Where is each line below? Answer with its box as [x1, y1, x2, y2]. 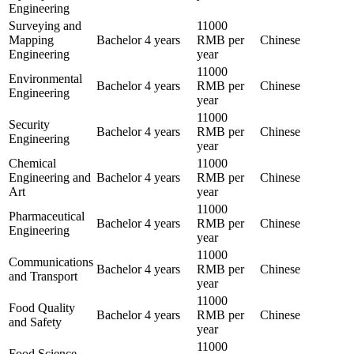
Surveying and [9, 18, 81, 32]
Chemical [9, 156, 56, 170]
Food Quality [9, 300, 75, 314]
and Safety [9, 314, 62, 329]
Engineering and [9, 170, 91, 184]
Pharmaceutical [9, 209, 85, 223]
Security [9, 117, 50, 131]
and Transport [9, 269, 77, 283]
